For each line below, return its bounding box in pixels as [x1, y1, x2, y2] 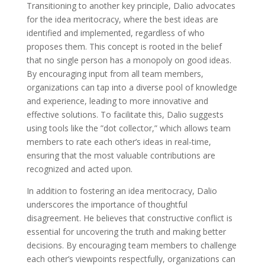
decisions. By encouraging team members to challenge [26, 240, 237, 251]
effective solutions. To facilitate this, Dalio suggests [26, 109, 224, 120]
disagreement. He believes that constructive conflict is [26, 212, 232, 224]
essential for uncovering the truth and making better [26, 226, 226, 237]
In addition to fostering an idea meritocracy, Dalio [26, 185, 217, 196]
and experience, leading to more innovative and [26, 95, 208, 106]
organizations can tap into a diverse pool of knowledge [26, 82, 237, 93]
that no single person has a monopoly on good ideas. [26, 54, 231, 66]
